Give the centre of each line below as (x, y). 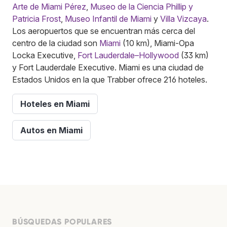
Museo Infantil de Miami (108, 18)
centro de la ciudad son (56, 43)
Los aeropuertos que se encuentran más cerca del (104, 31)
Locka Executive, (45, 55)
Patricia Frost (36, 18)
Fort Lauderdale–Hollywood (128, 55)
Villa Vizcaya (183, 18)
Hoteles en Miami (55, 104)
